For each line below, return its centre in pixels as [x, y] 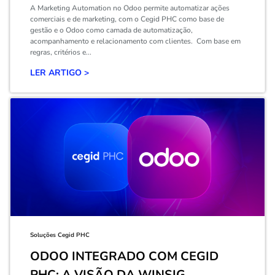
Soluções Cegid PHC [60, 235]
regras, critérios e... [61, 52]
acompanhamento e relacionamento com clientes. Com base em [135, 41]
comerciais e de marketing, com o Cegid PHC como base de [127, 19]
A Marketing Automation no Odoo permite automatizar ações [130, 8]
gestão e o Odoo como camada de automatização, [111, 30]
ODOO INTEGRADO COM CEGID [124, 256]
